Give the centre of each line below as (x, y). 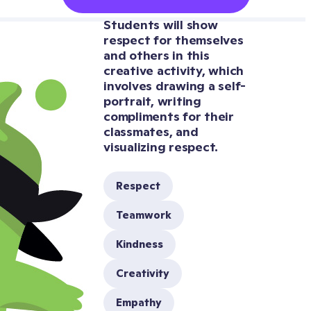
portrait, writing (152, 101)
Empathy (139, 302)
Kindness (140, 244)
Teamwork (144, 215)
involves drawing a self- (175, 86)
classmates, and (151, 132)
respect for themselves (174, 40)
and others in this (157, 55)
